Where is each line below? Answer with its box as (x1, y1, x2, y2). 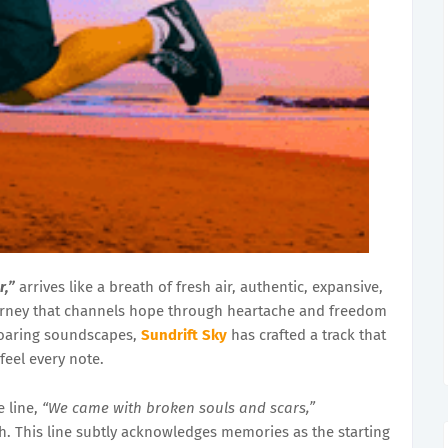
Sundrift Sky (141, 326, 227, 344)
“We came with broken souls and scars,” (42, 399, 315, 417)
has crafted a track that (227, 326, 386, 344)
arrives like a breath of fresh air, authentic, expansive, (15, 278, 383, 296)
